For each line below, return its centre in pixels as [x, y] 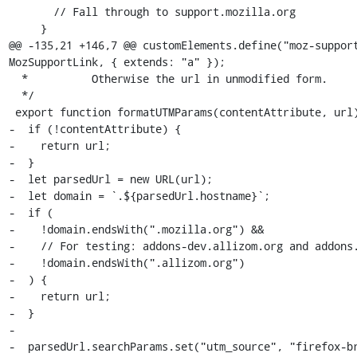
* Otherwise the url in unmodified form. [15, 78]
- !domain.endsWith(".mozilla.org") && [136, 229]
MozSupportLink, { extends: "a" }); [117, 62]
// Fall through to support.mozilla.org [31, 12]
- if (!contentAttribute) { [94, 129]
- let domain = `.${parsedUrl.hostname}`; [139, 196]
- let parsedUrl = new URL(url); [110, 179]
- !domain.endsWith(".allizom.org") [126, 263]
